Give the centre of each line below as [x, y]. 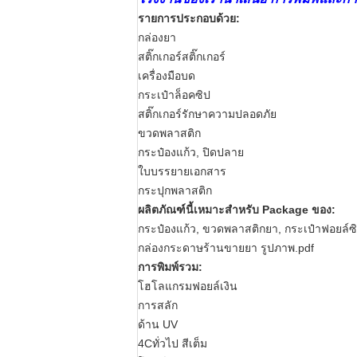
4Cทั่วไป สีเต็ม [173, 343]
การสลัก [158, 305]
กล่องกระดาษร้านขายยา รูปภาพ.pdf [226, 248]
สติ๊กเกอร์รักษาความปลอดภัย [207, 114]
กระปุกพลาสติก [175, 190]
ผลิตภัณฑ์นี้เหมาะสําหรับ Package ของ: [237, 210]
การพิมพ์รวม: [170, 267]
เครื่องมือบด [167, 76]
